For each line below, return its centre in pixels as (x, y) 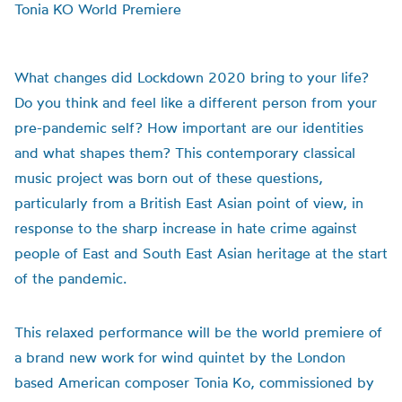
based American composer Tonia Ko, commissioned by (194, 382)
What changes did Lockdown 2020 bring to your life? (192, 77)
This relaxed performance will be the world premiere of (198, 332)
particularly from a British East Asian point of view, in (189, 203)
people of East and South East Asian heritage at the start (201, 253)
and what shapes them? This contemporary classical (185, 153)
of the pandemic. (70, 278)
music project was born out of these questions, (169, 178)
